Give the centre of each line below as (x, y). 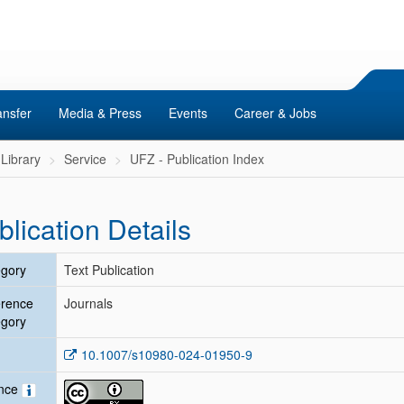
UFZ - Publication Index (197, 159)
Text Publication (109, 270)
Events (188, 113)
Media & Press (100, 113)
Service (85, 159)
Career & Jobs (275, 113)
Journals (88, 303)
